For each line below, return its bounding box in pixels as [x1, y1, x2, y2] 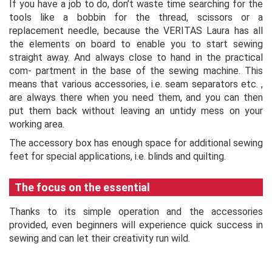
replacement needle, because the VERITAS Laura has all [9, 24, 263, 36]
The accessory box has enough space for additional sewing [9, 137, 263, 149]
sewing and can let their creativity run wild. [9, 232, 190, 244]
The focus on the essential [15, 180, 150, 194]
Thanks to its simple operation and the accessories [9, 205, 263, 217]
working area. [9, 118, 64, 130]
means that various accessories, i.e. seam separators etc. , [9, 78, 263, 90]
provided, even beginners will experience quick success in [9, 219, 263, 231]
